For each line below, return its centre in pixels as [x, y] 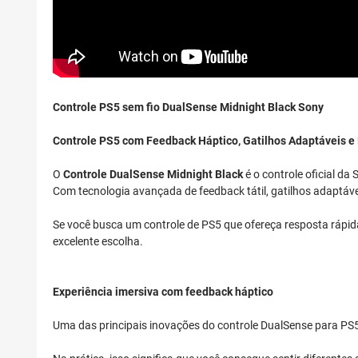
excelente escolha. [98, 242]
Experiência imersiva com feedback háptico [163, 292]
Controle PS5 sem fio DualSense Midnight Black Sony [188, 107]
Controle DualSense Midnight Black [153, 175]
